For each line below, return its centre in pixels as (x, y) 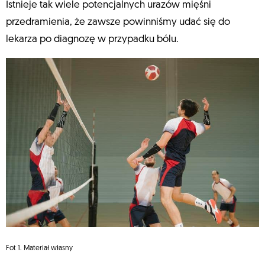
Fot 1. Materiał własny (39, 248)
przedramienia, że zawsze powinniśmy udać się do (118, 22)
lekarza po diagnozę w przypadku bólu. (92, 40)
